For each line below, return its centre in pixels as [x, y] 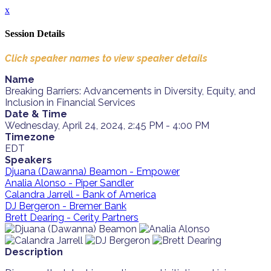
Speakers [28, 160]
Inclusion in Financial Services [70, 102]
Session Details [35, 34]
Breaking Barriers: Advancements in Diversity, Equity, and [130, 91]
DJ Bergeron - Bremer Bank [66, 206]
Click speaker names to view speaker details [106, 58]
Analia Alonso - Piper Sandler [69, 183]
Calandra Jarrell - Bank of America [80, 194]
